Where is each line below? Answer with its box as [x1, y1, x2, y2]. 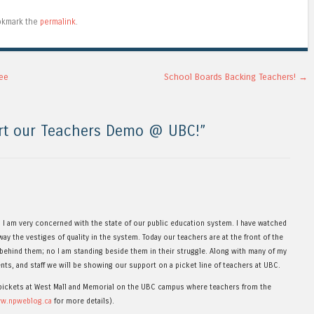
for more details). [52, 296, 114, 306]
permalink [40, 17, 76, 27]
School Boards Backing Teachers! [164, 71, 299, 83]
